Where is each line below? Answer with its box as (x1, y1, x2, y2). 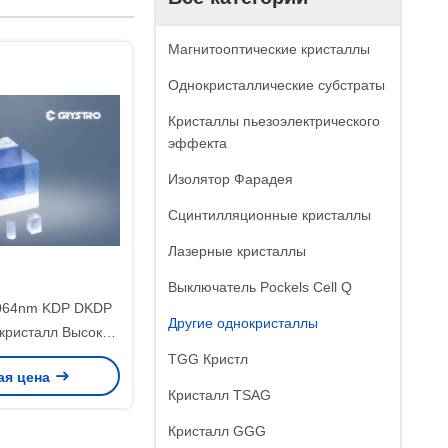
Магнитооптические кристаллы (168, 41, 370, 57)
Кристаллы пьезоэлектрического (168, 113, 380, 129)
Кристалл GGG (168, 423, 266, 439)
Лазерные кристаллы (168, 243, 306, 259)
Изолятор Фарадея (168, 171, 293, 187)
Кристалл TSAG (168, 387, 271, 403)
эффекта (168, 135, 227, 151)
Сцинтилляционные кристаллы (168, 207, 371, 223)
